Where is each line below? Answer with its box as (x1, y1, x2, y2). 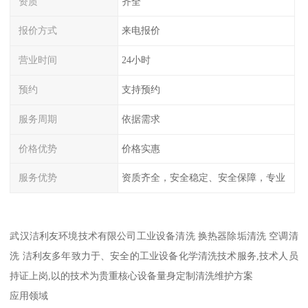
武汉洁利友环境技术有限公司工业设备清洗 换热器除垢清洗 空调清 (10, 230, 298, 242)
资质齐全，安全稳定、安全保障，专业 (121, 172, 285, 184)
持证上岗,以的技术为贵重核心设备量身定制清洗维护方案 (10, 270, 254, 282)
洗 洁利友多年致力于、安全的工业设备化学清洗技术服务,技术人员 (10, 250, 298, 262)
